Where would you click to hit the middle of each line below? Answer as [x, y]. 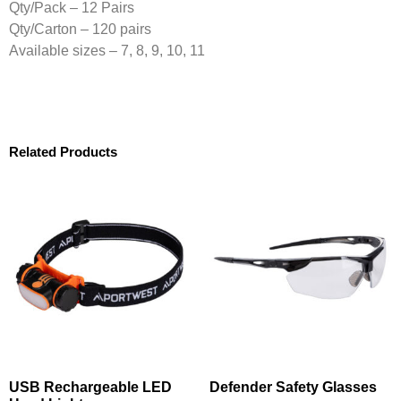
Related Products [63, 152]
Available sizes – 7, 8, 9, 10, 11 [107, 50]
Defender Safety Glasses [293, 388]
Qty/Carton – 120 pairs [80, 29]
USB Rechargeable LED [90, 388]
